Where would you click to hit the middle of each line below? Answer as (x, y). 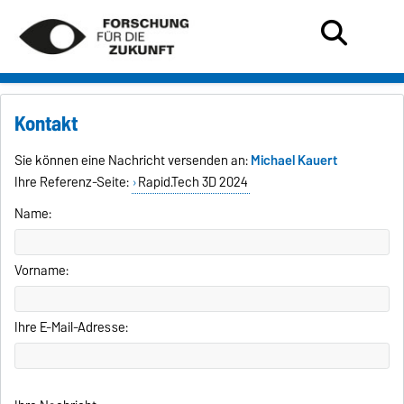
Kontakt (46, 124)
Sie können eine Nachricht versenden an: (133, 161)
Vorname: (42, 271)
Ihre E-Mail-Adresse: (72, 328)
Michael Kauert (294, 161)
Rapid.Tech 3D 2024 (193, 183)
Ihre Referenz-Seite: (73, 183)
